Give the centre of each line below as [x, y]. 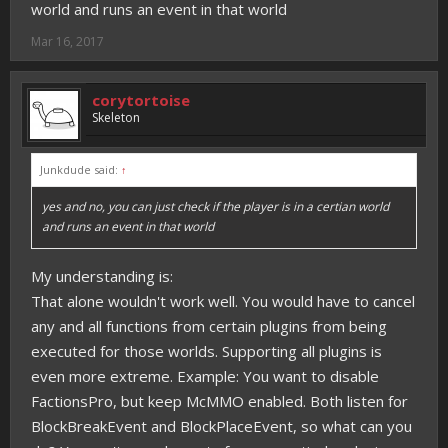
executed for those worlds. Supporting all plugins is [206, 351]
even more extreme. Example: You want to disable [205, 376]
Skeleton [116, 117]
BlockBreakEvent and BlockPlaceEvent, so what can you [221, 426]
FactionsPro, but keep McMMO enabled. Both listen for [219, 401]
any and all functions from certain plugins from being [209, 326]
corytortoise [141, 100]
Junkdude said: [80, 169]
